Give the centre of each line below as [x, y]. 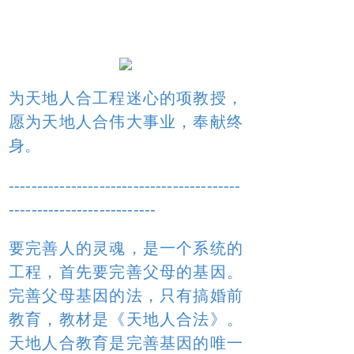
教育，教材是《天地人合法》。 [126, 319]
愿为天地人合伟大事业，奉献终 [126, 122]
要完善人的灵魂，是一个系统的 [126, 248]
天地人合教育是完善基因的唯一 [126, 343]
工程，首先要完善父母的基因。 [126, 272]
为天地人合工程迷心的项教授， [126, 98]
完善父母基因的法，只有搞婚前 [126, 296]
